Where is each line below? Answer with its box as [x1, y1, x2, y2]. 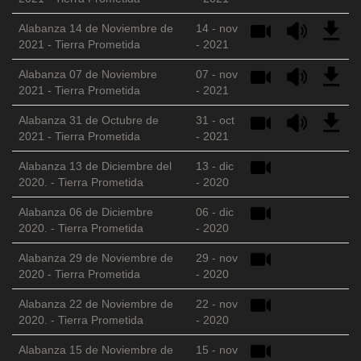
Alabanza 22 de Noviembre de [19, 297, 173, 311]
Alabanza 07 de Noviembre [19, 68, 157, 81]
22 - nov [196, 297, 238, 311]
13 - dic [196, 160, 234, 173]
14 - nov [196, 22, 238, 35]
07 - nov [196, 68, 238, 81]
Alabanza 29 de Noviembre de [19, 251, 173, 265]
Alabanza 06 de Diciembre [19, 205, 153, 219]
